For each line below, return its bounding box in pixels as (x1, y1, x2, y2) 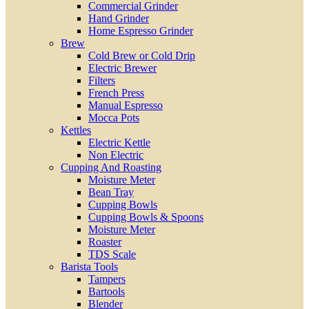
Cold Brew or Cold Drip (88, 50, 195, 61)
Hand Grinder (88, 12, 149, 24)
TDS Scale (88, 248, 136, 260)
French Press (88, 87, 144, 99)
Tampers (88, 273, 126, 285)
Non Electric (88, 149, 143, 161)
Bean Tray (88, 186, 134, 198)
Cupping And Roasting (61, 161, 161, 173)
